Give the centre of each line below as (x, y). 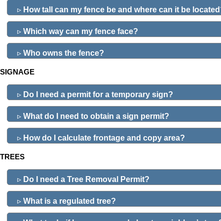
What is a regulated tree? (69, 201)
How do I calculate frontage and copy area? (104, 138)
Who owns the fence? (63, 53)
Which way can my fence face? (81, 32)
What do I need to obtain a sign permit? (95, 116)
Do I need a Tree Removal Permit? (87, 180)
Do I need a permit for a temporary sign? (97, 95)
